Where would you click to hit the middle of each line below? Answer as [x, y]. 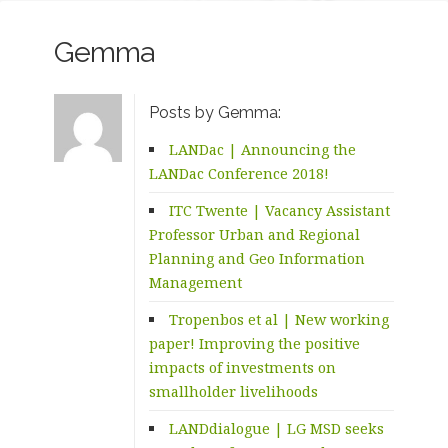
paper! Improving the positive [255, 343]
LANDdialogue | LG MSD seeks [277, 428]
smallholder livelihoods [234, 391]
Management [196, 282]
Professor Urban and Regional [255, 234]
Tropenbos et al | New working [279, 319]
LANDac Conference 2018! [239, 173]
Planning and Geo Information [257, 258]
